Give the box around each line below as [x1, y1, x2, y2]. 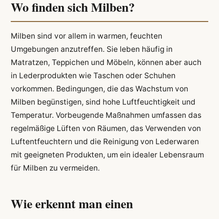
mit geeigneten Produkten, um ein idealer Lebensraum [10, 150, 204, 160]
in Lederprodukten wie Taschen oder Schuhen [10, 71, 175, 81]
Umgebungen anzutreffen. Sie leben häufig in [10, 44, 173, 54]
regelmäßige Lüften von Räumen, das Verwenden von [10, 124, 201, 133]
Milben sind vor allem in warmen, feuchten [10, 31, 162, 41]
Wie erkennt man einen [10, 194, 133, 213]
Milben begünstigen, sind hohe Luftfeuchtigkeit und [10, 97, 196, 107]
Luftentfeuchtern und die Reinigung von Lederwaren [10, 137, 199, 147]
